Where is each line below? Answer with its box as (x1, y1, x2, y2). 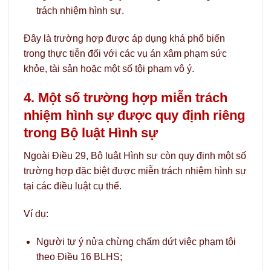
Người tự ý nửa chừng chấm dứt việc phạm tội (36, 236, 236, 247)
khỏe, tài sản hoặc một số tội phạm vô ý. (24, 63, 194, 74)
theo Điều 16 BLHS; (36, 251, 122, 262)
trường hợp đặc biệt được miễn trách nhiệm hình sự (24, 165, 247, 176)
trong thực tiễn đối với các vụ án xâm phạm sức (24, 48, 227, 59)
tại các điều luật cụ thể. (24, 180, 122, 191)
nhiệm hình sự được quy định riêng (24, 107, 245, 123)
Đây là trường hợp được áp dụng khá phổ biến (24, 33, 225, 44)
